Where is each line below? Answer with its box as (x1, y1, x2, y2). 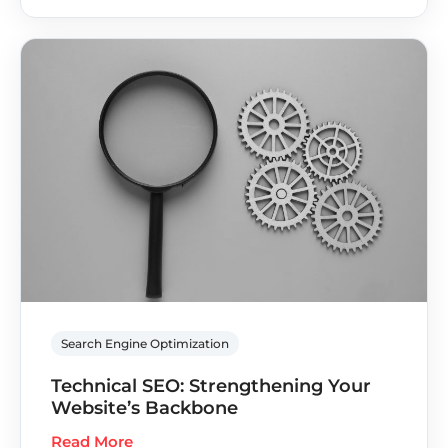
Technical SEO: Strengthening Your (51, 375, 371, 398)
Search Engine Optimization (61, 336, 229, 352)
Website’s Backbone (51, 397, 238, 420)
